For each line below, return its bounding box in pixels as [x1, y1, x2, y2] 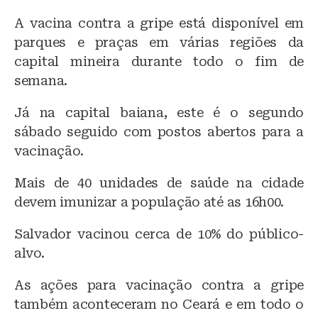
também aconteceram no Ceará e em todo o [14, 296, 304, 312]
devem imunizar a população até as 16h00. [14, 194, 285, 209]
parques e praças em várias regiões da [14, 34, 304, 50]
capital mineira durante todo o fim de [14, 53, 304, 69]
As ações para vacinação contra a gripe [14, 277, 304, 292]
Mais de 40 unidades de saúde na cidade [14, 175, 304, 190]
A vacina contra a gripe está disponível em [14, 15, 304, 31]
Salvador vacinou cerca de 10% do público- [14, 226, 304, 241]
